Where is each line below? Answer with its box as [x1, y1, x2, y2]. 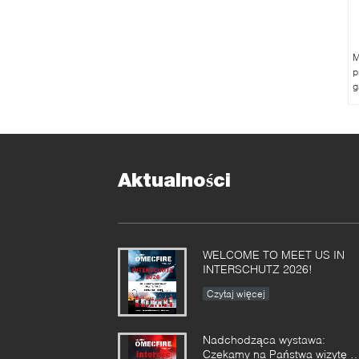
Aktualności [118, 168, 231, 192]
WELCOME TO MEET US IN [203, 248, 345, 261]
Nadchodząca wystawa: [203, 333, 325, 346]
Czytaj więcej [207, 288, 265, 300]
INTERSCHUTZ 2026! [203, 262, 313, 276]
